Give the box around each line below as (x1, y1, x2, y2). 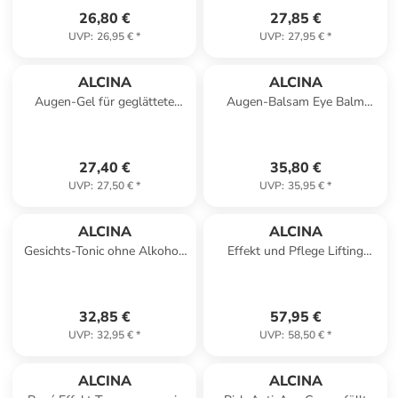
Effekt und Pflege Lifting (227, 243, 364, 259)
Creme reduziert (251, 260, 339, 277)
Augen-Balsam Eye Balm (227, 93, 365, 110)
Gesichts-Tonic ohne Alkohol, (23, 243, 186, 259)
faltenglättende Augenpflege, (214, 111, 377, 128)
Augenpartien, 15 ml (48, 111, 162, 128)
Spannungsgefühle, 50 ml (224, 278, 368, 295)
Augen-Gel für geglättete (35, 93, 99, 110)
